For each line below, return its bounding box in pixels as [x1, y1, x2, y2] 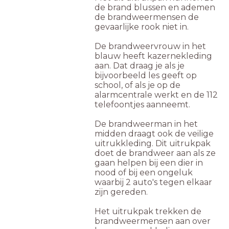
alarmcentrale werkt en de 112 [95, 90, 218, 100]
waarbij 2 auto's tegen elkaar [95, 177, 212, 188]
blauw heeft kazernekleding [95, 51, 212, 61]
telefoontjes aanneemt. [95, 100, 190, 110]
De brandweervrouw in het [95, 41, 206, 52]
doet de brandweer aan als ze [95, 148, 216, 158]
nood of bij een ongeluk [95, 168, 193, 178]
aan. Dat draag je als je [95, 61, 185, 71]
